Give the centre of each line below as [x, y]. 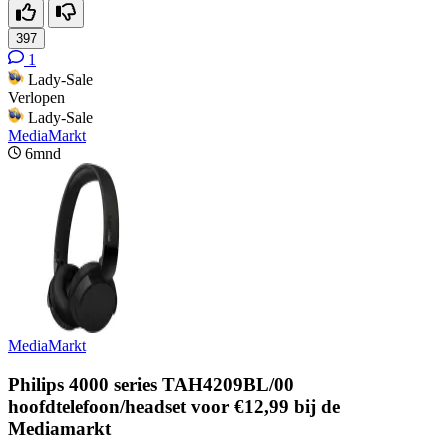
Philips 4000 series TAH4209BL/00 [151, 385]
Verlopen [36, 98]
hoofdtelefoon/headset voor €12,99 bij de [174, 407]
